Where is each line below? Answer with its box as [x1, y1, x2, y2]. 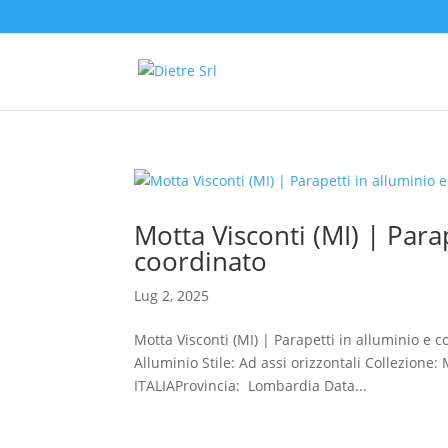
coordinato [134, 243, 268, 279]
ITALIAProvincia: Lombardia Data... [134, 376, 368, 395]
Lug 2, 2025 [134, 286, 210, 305]
